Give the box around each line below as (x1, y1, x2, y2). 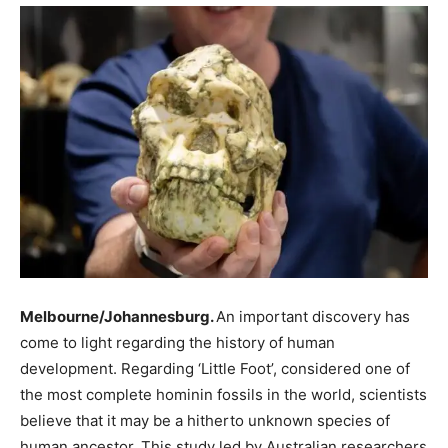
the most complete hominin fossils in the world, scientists (20, 384, 427, 404)
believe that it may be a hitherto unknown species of (20, 410, 390, 430)
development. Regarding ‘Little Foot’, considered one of (20, 358, 410, 378)
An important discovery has (216, 306, 410, 326)
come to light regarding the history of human (20, 332, 335, 352)
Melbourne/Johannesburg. (20, 306, 216, 326)
